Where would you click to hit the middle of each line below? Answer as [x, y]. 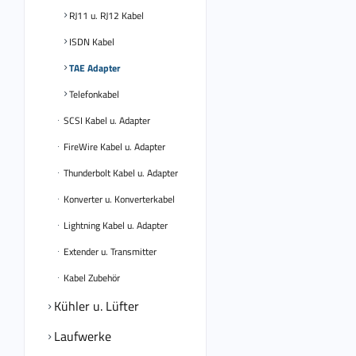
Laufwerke [81, 336]
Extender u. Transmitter [109, 252]
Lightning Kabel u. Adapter [114, 225]
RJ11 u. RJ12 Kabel [105, 15]
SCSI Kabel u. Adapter [106, 120]
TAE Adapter [93, 68]
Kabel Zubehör [91, 278]
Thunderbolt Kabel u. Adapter [120, 173]
